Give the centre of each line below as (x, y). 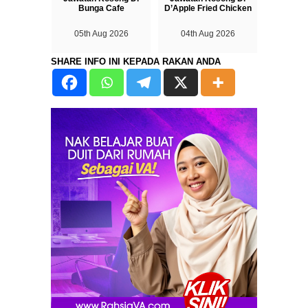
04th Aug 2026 (208, 33)
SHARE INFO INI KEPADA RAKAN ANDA (136, 61)
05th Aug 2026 (101, 33)
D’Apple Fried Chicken (208, 8)
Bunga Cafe (101, 8)
